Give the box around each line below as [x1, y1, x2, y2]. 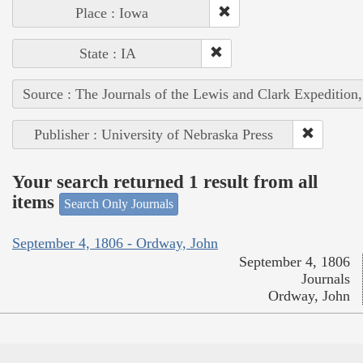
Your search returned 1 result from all [12, 172, 318, 193]
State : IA [79, 45, 136, 62]
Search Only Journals [64, 196, 173, 211]
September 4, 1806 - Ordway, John [12, 235, 218, 252]
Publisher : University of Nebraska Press [33, 126, 273, 143]
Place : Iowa [75, 4, 148, 21]
